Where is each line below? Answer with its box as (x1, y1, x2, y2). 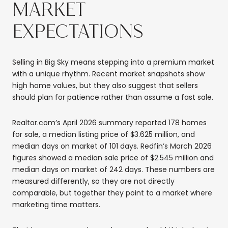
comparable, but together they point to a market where (12, 187, 212, 198)
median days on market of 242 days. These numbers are (12, 164, 215, 175)
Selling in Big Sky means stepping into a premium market (12, 57, 214, 68)
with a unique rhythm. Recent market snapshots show (12, 69, 205, 79)
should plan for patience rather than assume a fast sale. (12, 92, 213, 103)
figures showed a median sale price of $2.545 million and (12, 152, 214, 163)
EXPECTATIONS (12, 21, 144, 43)
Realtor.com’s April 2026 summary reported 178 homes (12, 117, 207, 128)
